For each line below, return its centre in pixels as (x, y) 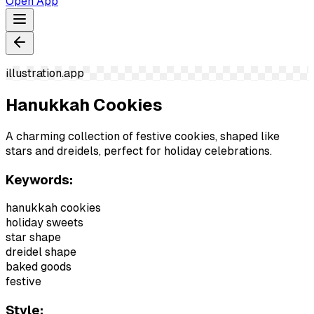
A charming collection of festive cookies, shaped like (143, 136)
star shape (33, 238)
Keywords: (39, 179)
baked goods (39, 267)
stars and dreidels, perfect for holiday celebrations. (139, 151)
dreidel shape (41, 252)
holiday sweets (45, 223)
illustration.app (45, 73)
